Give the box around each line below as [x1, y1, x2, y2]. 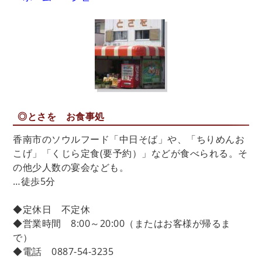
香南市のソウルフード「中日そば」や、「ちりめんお [13, 133, 245, 146]
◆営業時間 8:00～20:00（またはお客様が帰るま [13, 217, 231, 230]
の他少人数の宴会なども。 [13, 161, 129, 174]
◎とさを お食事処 [18, 110, 105, 123]
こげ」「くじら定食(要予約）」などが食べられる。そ [13, 147, 248, 160]
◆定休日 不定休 [13, 203, 91, 216]
